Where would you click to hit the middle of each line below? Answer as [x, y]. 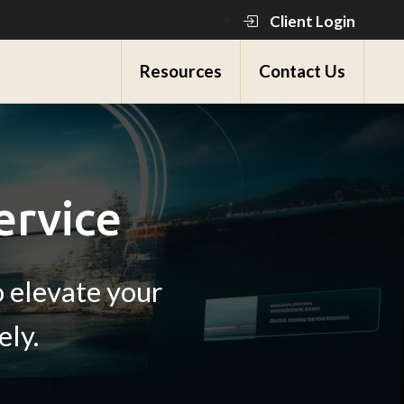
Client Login [311, 21]
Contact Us [302, 71]
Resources [180, 71]
